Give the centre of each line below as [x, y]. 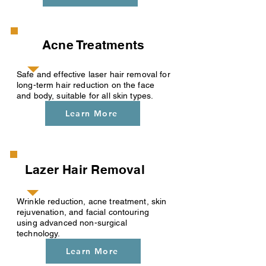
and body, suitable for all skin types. [85, 96]
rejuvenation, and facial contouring [83, 212]
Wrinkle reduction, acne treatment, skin [92, 201]
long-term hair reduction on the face [86, 85]
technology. [39, 233]
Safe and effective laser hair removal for [94, 74]
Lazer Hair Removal [87, 170]
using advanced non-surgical [72, 223]
